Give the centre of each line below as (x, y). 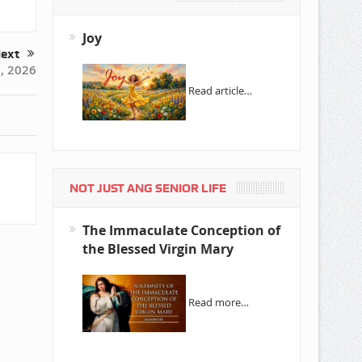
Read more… (218, 302)
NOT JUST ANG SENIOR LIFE (147, 188)
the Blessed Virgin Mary (158, 248)
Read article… (220, 91)
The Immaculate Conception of (181, 230)
